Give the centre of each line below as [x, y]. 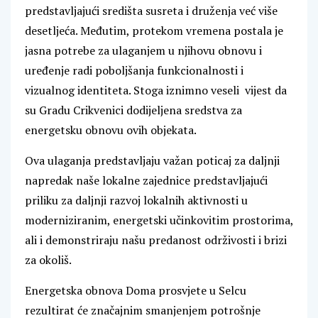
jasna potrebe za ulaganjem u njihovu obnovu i [143, 51]
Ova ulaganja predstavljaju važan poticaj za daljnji [152, 161]
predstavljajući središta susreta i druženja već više [151, 11]
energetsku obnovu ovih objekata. [111, 130]
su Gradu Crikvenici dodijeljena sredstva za [133, 110]
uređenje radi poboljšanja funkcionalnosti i [134, 71]
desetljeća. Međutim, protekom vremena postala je [154, 31]
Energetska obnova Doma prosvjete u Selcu [136, 291]
